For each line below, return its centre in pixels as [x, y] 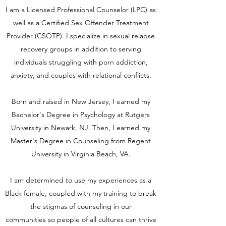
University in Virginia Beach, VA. [81, 154]
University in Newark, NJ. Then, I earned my [81, 128]
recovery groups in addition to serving [81, 49]
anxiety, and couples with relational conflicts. [81, 75]
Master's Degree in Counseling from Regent [81, 141]
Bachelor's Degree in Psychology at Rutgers [81, 115]
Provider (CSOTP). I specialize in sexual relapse [81, 36]
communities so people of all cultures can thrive [81, 219]
